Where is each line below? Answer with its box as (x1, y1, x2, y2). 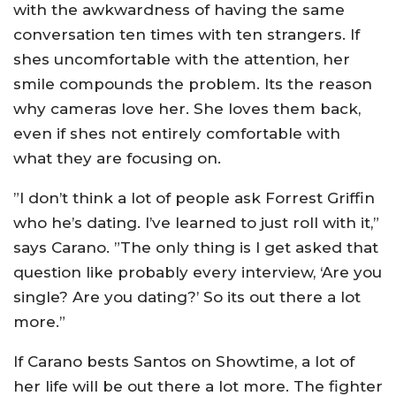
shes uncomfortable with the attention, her (13, 50, 350, 68)
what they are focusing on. (13, 149, 221, 167)
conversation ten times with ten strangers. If (13, 26, 360, 43)
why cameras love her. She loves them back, (13, 100, 361, 118)
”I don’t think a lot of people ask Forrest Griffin (13, 189, 375, 207)
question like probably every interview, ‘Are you (13, 263, 382, 281)
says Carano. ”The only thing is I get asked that (13, 239, 378, 256)
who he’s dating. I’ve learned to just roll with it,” (13, 214, 379, 232)
